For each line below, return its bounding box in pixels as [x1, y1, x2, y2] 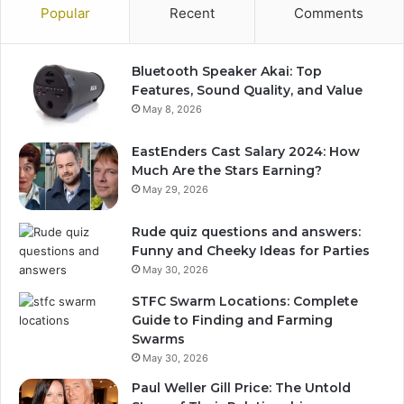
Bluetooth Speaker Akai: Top [132, 63, 322, 80]
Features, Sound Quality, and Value [132, 82, 363, 99]
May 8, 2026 [142, 103, 202, 116]
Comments [294, 5, 364, 23]
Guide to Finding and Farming [132, 312, 333, 329]
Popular [40, 5, 90, 23]
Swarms [132, 331, 185, 348]
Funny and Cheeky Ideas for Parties [132, 243, 370, 260]
